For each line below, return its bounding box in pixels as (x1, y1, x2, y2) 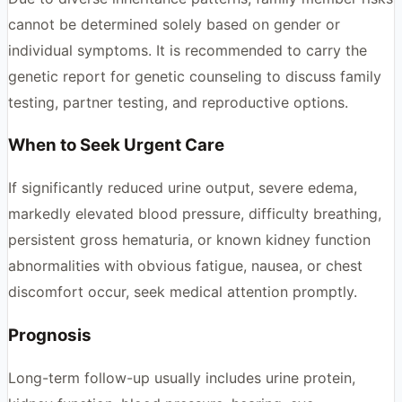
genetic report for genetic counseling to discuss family (8, 66, 381, 85)
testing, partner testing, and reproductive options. (8, 92, 348, 111)
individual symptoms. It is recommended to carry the (8, 40, 367, 59)
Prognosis (8, 324, 92, 345)
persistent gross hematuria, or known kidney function (8, 231, 371, 249)
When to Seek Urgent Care (8, 135, 224, 156)
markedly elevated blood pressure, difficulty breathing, (8, 205, 381, 223)
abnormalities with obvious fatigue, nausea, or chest (8, 257, 363, 275)
